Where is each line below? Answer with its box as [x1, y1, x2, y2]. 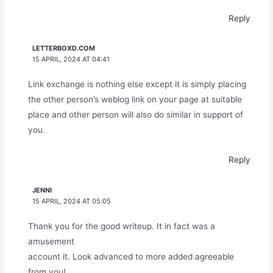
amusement [27, 236, 74, 246]
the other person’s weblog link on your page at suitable [27, 94, 242, 105]
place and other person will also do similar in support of [27, 110, 243, 120]
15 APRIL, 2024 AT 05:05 [32, 196, 112, 205]
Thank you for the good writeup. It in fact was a [27, 221, 215, 231]
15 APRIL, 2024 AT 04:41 [32, 55, 110, 64]
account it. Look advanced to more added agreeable [27, 251, 234, 261]
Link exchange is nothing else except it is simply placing [27, 79, 246, 90]
